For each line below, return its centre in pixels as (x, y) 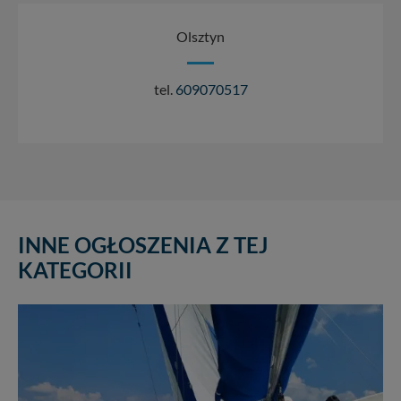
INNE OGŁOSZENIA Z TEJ (143, 244)
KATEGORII (75, 269)
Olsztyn (200, 36)
